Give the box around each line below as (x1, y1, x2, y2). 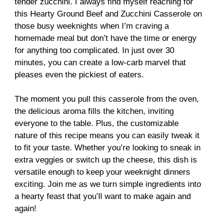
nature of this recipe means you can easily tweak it (15, 131, 200, 141)
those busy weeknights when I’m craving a (15, 21, 169, 31)
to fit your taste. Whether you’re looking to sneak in (15, 143, 200, 153)
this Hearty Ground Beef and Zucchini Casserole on (15, 9, 202, 18)
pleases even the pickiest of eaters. (15, 70, 144, 79)
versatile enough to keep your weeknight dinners (15, 167, 190, 177)
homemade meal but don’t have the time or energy (15, 33, 197, 43)
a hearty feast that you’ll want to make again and (15, 192, 191, 201)
